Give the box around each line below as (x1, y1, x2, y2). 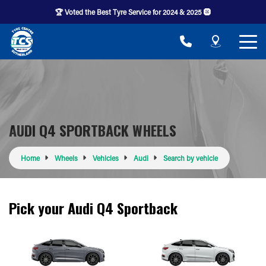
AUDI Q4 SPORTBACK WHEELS (9, 119, 176, 141)
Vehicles (93, 153, 119, 163)
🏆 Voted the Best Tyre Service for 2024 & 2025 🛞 (55, 7, 211, 17)
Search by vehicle (163, 153, 218, 163)
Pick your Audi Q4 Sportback (9, 197, 178, 218)
